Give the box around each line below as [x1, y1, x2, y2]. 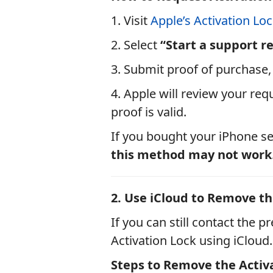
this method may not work [111, 146, 272, 163]
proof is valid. [111, 104, 186, 120]
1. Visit [111, 12, 151, 29]
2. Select [111, 37, 160, 53]
